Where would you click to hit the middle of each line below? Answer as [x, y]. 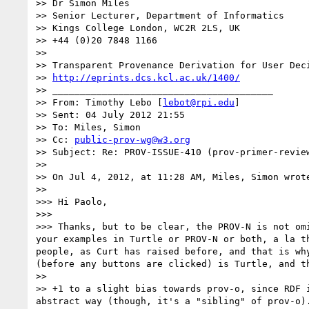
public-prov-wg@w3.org [132, 139]
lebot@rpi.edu [199, 102]
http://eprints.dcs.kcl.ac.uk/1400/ [146, 77]
